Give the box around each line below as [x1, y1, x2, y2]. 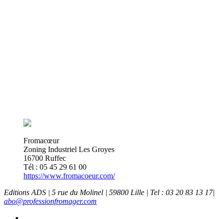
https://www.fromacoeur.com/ [23, 172, 115, 180]
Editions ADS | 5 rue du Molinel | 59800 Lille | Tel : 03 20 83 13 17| [4, 188, 215, 197]
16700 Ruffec [23, 154, 66, 163]
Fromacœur [23, 136, 59, 145]
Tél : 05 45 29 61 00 [23, 163, 87, 172]
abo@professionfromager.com [4, 197, 97, 206]
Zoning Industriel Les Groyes [23, 145, 114, 154]
